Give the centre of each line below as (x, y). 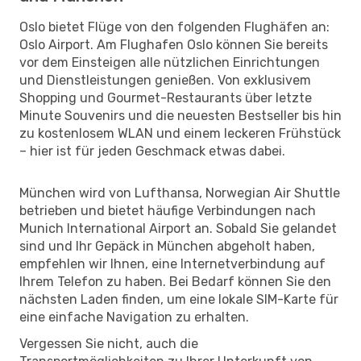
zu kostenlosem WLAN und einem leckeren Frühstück (180, 133)
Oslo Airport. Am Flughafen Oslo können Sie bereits (174, 44)
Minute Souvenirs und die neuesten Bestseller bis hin (180, 115)
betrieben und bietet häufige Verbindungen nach (168, 210)
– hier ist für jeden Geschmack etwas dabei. (152, 151)
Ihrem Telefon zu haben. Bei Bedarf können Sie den (175, 281)
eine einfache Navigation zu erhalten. (134, 317)
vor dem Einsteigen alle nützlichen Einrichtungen (170, 62)
